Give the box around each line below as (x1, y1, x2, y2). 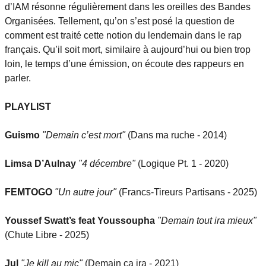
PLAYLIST (5, 101, 51, 112)
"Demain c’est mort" (42, 129, 125, 140)
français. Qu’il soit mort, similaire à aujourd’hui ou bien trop (5, 44, 251, 55)
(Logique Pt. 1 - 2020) (135, 158, 229, 169)
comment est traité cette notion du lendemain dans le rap (5, 30, 242, 40)
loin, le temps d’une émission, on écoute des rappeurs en (5, 58, 244, 69)
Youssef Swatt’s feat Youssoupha (5, 215, 155, 226)
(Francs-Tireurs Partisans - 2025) (116, 186, 257, 197)
